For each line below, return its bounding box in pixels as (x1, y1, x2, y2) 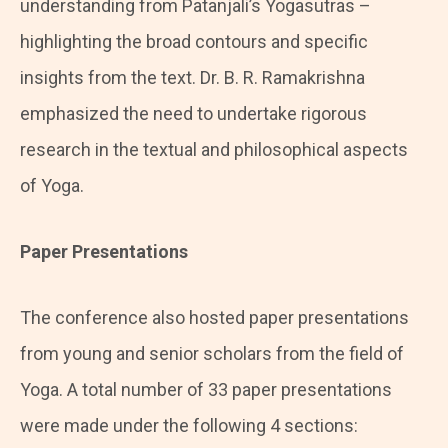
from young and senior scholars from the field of (20, 343, 404, 365)
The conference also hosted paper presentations (20, 307, 409, 329)
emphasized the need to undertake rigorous (20, 103, 367, 125)
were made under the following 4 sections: (20, 415, 358, 437)
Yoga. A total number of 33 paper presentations (20, 379, 392, 401)
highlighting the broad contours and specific (20, 31, 368, 53)
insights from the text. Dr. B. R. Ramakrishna (20, 67, 365, 89)
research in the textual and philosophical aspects (20, 139, 408, 161)
